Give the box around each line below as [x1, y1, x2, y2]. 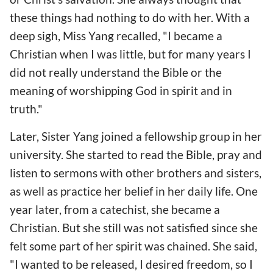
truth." [10, 102, 43, 116]
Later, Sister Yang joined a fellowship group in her [10, 129, 262, 144]
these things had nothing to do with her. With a [10, 10, 250, 25]
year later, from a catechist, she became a [10, 202, 220, 217]
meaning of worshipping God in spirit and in [10, 83, 232, 98]
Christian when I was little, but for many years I [10, 47, 251, 62]
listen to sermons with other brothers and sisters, [10, 166, 261, 180]
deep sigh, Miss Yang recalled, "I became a [10, 29, 222, 43]
